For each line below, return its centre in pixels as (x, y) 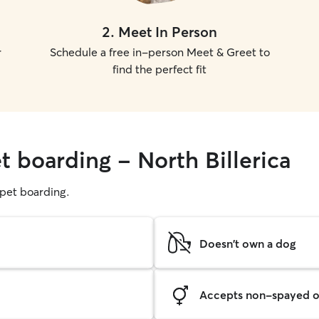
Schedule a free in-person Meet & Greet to (159, 52)
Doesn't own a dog (247, 243)
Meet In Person (168, 32)
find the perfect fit (159, 69)
